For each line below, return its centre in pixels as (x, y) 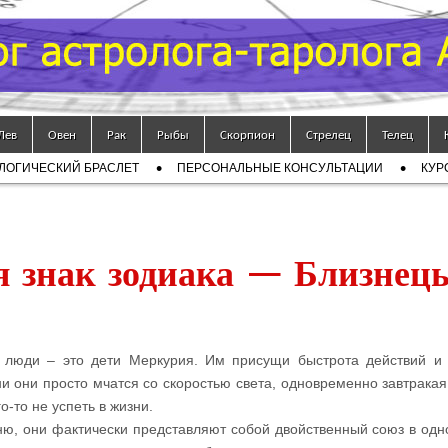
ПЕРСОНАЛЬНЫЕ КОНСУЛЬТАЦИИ (280, 168)
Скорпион (247, 134)
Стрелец (328, 134)
